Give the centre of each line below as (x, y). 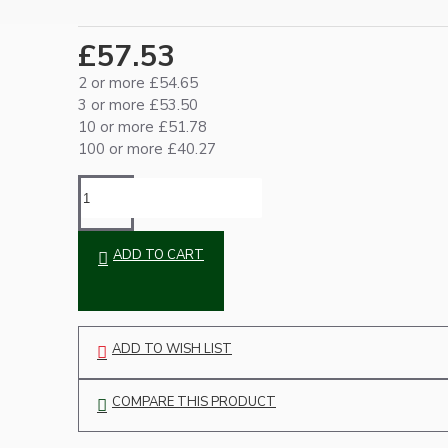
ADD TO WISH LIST (172, 349)
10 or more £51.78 (142, 127)
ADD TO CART (158, 255)
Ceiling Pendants (173, 17)
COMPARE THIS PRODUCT (194, 402)
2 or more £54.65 (138, 83)
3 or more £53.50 (138, 105)
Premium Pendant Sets (140, 216)
